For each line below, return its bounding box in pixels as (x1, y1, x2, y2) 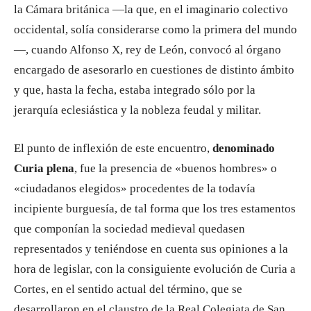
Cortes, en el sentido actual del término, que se (14, 283, 242, 296)
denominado (210, 142, 275, 155)
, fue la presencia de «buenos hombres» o (74, 162, 277, 175)
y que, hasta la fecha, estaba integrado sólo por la (14, 83, 255, 96)
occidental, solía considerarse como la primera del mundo (14, 23, 297, 36)
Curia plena (14, 162, 74, 175)
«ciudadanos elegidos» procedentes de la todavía (14, 182, 255, 195)
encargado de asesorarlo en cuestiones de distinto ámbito (14, 63, 294, 76)
